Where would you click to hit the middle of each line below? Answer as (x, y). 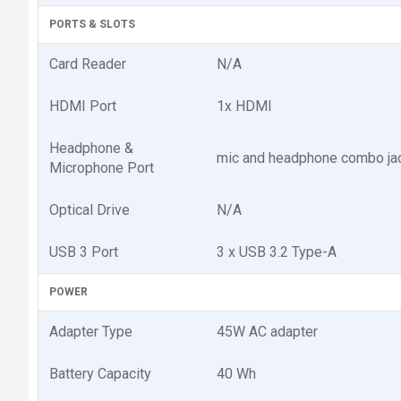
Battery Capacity (100, 374)
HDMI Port (83, 106)
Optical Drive (90, 210)
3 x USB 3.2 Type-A (277, 252)
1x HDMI (244, 106)
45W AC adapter (267, 332)
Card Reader (88, 64)
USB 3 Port (84, 252)
